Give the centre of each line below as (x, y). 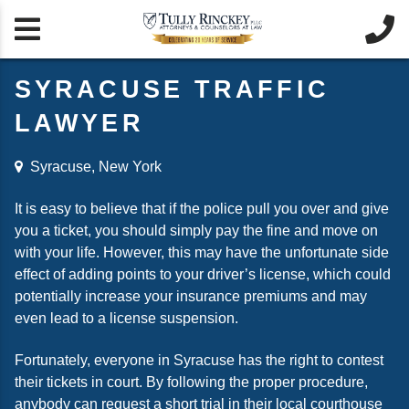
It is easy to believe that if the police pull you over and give (202, 209)
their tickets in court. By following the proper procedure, (191, 382)
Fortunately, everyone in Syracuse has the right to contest (199, 360)
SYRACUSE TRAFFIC (172, 89)
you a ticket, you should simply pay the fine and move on (196, 231)
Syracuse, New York (96, 167)
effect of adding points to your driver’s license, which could (203, 274)
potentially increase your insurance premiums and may (191, 296)
